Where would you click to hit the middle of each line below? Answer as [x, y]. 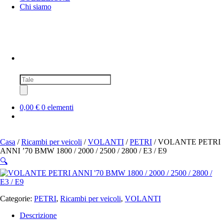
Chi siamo [36, 7]
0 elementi [57, 107]
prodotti [31, 87]
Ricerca [31, 78]
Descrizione [38, 215]
